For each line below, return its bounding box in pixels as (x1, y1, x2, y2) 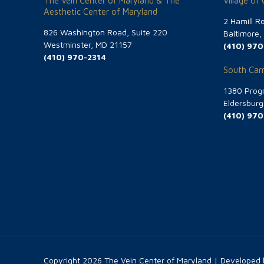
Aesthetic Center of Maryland (44, 6, 157, 17)
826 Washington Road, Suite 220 (44, 27, 167, 38)
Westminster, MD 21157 (44, 39, 132, 50)
